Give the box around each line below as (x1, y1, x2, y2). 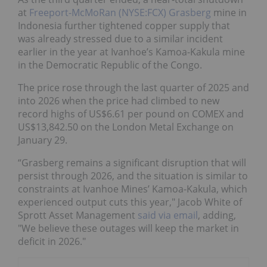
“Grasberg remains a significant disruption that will (18, 156, 246, 169)
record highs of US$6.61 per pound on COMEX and (18, 107, 244, 120)
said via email (138, 208, 198, 222)
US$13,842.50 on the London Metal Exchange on (18, 120, 234, 133)
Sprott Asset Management (18, 208, 138, 222)
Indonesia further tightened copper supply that (18, 18, 230, 32)
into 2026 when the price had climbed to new (18, 94, 219, 107)
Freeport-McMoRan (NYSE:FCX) (29, 5, 166, 19)
